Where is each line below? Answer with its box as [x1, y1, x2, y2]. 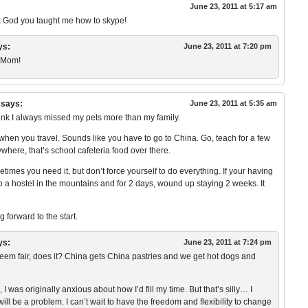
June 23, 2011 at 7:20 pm [183, 41, 272, 50]
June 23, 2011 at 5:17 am [189, 1, 277, 10]
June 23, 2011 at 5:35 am [189, 98, 277, 107]
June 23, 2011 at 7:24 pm [183, 237, 272, 246]
